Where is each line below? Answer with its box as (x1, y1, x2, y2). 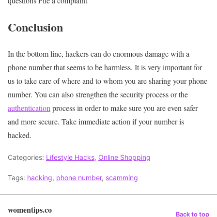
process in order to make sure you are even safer (50, 102, 198, 113)
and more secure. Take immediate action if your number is (8, 116, 184, 126)
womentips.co (8, 203, 52, 215)
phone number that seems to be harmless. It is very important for (8, 62, 202, 72)
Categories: (8, 153, 46, 161)
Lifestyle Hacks (46, 153, 94, 161)
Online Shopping (98, 153, 151, 161)
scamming (106, 173, 138, 182)
